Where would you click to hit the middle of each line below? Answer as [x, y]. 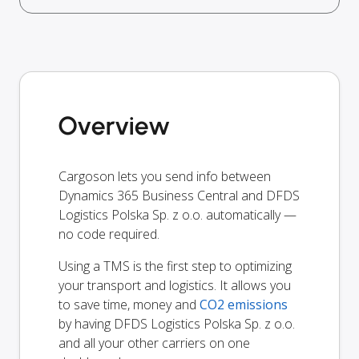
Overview [114, 125]
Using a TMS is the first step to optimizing [175, 266]
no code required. [109, 234]
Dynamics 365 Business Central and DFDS [179, 195]
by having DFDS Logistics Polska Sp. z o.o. [177, 323]
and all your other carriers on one [154, 343]
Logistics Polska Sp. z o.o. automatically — [177, 214]
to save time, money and [129, 304]
